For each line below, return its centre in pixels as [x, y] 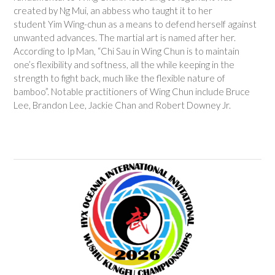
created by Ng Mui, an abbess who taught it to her [113, 11]
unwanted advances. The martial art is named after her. [125, 38]
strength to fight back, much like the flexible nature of [119, 78]
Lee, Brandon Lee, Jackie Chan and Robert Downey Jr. [122, 105]
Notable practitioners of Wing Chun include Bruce [150, 92]
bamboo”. [32, 92]
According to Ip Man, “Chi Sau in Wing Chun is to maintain [126, 51]
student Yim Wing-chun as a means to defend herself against [135, 24]
